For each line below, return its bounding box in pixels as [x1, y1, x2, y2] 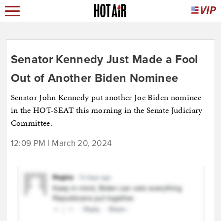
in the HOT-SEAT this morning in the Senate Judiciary [10, 104, 203, 116]
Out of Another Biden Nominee [10, 71, 179, 86]
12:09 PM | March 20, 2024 [10, 138, 112, 149]
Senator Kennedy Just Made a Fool [10, 52, 198, 67]
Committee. [10, 117, 52, 129]
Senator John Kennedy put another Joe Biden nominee [10, 91, 202, 104]
